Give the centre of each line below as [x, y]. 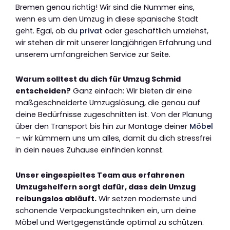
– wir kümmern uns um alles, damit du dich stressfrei [113, 138]
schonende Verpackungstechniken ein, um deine [106, 210]
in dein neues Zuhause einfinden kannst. [90, 150]
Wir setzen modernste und [147, 198]
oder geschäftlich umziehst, [156, 31]
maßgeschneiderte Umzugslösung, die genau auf [108, 103]
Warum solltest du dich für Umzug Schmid [98, 79]
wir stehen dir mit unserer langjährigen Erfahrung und [113, 42]
